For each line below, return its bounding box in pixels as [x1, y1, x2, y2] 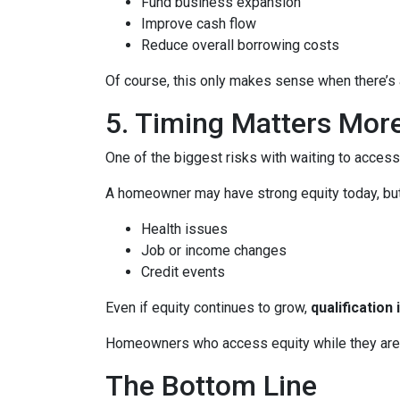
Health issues [141, 221, 228, 238]
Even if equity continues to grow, [105, 299, 311, 317]
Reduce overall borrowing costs [141, 37, 339, 54]
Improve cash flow [141, 15, 256, 33]
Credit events [141, 263, 225, 281]
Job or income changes [141, 242, 287, 260]
